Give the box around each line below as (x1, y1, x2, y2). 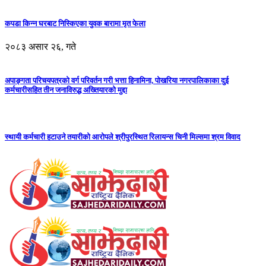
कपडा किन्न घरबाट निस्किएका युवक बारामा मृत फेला (5, 18, 145, 28)
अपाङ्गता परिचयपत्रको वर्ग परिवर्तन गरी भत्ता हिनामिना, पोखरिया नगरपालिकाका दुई (5, 76, 229, 85)
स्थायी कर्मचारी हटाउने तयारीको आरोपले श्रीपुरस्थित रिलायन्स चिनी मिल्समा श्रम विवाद (5, 132, 240, 141)
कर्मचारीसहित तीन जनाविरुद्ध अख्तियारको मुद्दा (5, 85, 127, 95)
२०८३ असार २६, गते (5, 42, 76, 52)
